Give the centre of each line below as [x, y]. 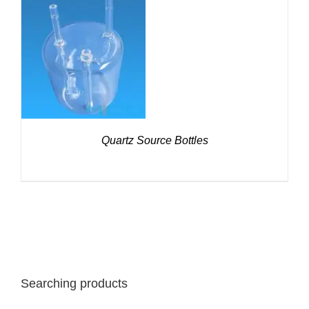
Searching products [74, 283]
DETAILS [83, 58]
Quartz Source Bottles [154, 140]
